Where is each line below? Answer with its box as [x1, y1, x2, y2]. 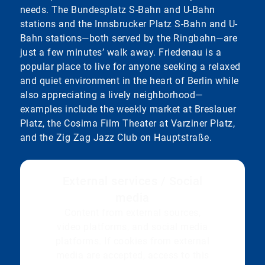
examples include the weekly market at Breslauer [20, 104, 237, 115]
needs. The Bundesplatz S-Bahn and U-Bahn [20, 4, 215, 16]
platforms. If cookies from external [55, 235, 210, 247]
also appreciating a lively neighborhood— [20, 89, 203, 101]
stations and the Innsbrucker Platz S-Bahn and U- [20, 18, 238, 30]
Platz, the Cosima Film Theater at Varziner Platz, [20, 118, 235, 130]
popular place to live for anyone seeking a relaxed [20, 61, 241, 73]
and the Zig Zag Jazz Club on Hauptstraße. [20, 132, 212, 144]
